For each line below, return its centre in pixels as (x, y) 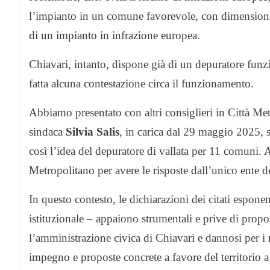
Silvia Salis (93, 132)
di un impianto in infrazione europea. (115, 36)
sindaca (47, 132)
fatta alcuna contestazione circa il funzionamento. (141, 84)
